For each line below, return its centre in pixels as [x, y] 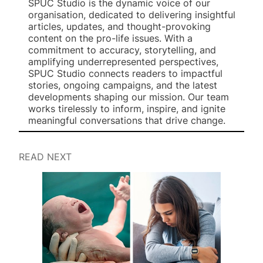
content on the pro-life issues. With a [110, 38]
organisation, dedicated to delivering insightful [132, 14]
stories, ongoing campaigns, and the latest [123, 85]
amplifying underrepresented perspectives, [123, 61]
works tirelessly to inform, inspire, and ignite [127, 108]
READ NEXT [45, 157]
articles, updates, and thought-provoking [119, 26]
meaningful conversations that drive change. [127, 120]
